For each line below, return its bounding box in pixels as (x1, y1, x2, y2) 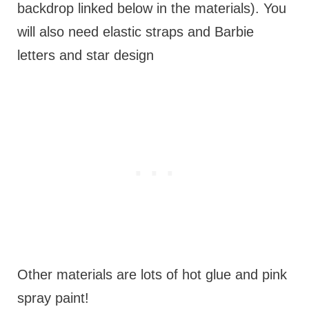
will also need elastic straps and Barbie (17, 24, 254, 40)
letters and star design (17, 48, 158, 63)
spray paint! (17, 290, 93, 306)
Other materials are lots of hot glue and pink (17, 267, 287, 283)
